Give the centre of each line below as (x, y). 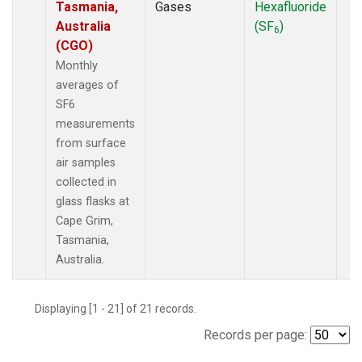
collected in (86, 182)
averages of (87, 85)
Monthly (77, 65)
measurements (95, 124)
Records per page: (255, 335)
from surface (91, 143)
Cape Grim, (84, 221)
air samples (86, 162)
